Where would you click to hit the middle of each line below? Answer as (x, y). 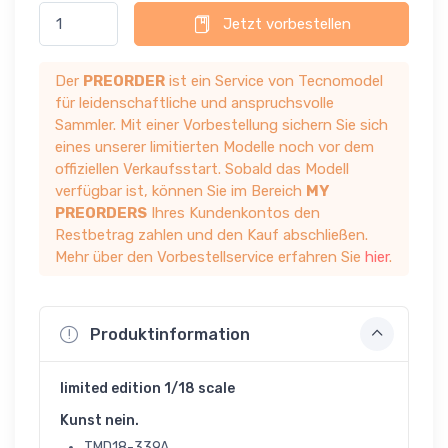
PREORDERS (101, 213)
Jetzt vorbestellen (286, 24)
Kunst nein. (99, 421)
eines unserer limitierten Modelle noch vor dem (214, 147)
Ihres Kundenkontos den (233, 213)
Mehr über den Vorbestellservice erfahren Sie (210, 257)
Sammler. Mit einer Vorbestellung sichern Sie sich (221, 125)
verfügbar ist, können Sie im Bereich (180, 191)
